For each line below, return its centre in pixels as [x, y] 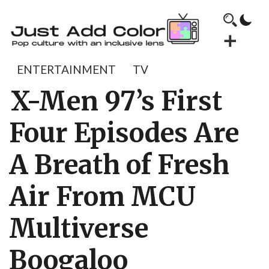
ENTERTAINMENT [66, 69]
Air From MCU [102, 197]
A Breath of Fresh [119, 165]
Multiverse [79, 229]
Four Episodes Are [124, 133]
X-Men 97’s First [116, 101]
